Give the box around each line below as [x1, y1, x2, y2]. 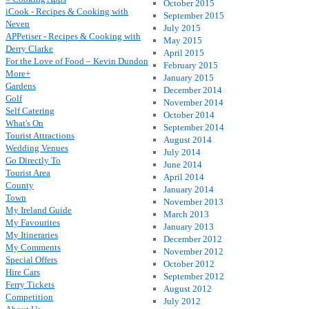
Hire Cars [6, 267, 40, 277]
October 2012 [163, 259, 215, 269]
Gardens [6, 81, 36, 91]
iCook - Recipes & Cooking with [6, 6, 128, 17]
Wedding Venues [6, 143, 68, 153]
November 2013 [163, 197, 223, 207]
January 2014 [163, 184, 214, 195]
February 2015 [163, 60, 218, 70]
